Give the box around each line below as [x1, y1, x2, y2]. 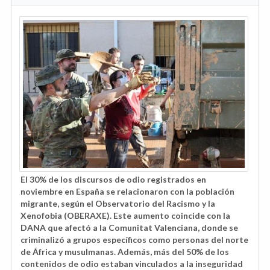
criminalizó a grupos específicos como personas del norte [20, 234, 248, 245]
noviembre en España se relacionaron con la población [20, 186, 234, 196]
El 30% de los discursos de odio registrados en [20, 174, 206, 184]
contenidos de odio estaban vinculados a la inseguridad [20, 258, 243, 269]
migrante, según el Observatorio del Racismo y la [20, 198, 215, 209]
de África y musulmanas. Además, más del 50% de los [20, 246, 229, 257]
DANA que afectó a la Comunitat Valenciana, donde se [20, 222, 238, 233]
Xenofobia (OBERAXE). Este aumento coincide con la [20, 210, 230, 221]
